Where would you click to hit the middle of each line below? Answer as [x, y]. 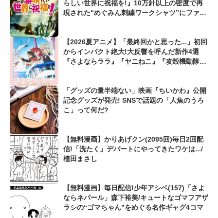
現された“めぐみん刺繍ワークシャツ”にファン [135, 13]
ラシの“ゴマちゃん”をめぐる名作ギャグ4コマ [133, 208]
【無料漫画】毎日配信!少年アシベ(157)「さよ [134, 188]
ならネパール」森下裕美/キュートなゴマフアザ [136, 198]
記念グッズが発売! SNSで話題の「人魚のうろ [134, 100]
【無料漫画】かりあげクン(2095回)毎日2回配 [133, 139]
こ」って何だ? [86, 110]
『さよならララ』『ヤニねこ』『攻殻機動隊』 [135, 62]
